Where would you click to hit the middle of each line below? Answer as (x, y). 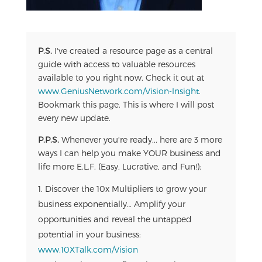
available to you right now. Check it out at (121, 77)
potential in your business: (89, 234)
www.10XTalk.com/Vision (88, 249)
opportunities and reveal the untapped (115, 219)
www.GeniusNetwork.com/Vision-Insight (118, 91)
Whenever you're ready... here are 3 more (140, 139)
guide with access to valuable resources (116, 64)
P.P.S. (48, 139)
